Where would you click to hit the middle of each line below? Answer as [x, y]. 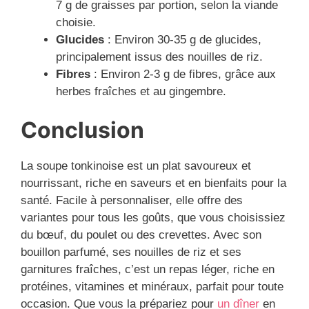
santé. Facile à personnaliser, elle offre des [132, 201]
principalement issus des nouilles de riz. [159, 57]
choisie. [76, 22]
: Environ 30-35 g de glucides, [183, 39]
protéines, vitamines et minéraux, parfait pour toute [152, 287]
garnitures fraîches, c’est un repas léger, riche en [148, 270]
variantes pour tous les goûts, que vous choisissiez [153, 218]
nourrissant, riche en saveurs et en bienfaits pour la [153, 183]
